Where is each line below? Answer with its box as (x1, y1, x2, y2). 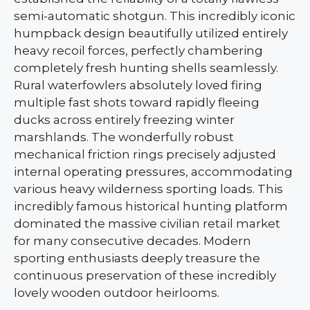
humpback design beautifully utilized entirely (14, 26, 288, 41)
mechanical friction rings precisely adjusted (14, 147, 276, 162)
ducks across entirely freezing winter (14, 113, 235, 127)
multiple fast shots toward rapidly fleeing (14, 95, 259, 110)
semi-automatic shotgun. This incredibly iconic (14, 9, 295, 24)
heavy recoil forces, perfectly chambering (14, 44, 263, 58)
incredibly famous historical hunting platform (14, 199, 288, 214)
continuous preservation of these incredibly (14, 268, 276, 283)
